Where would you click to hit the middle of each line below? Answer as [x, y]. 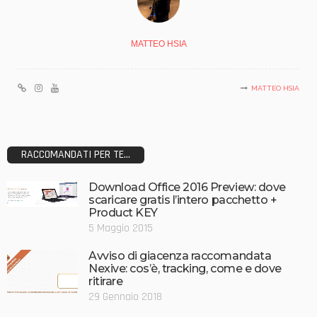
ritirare [106, 281]
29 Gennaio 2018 [125, 297]
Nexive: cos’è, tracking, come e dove [185, 269]
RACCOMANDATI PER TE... [76, 155]
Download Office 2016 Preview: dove [187, 187]
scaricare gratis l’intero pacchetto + [183, 200]
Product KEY [123, 213]
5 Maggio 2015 [121, 228]
